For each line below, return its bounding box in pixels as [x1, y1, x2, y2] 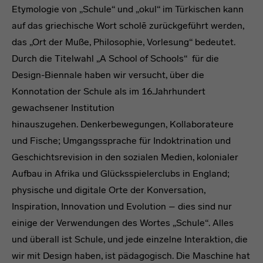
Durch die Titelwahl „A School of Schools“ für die [12, 53, 219, 65]
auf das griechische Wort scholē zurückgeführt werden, [12, 20, 244, 32]
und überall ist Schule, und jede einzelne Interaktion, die [12, 234, 248, 245]
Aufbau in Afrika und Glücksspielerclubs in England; [12, 168, 230, 180]
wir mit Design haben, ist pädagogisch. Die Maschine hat [12, 250, 250, 262]
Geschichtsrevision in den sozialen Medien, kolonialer [12, 151, 238, 163]
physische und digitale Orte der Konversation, [12, 184, 205, 196]
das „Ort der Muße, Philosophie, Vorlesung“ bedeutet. [12, 36, 235, 48]
